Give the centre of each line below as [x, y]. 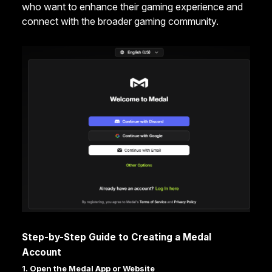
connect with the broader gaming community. [120, 21]
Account [42, 253]
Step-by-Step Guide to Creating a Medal [117, 237]
